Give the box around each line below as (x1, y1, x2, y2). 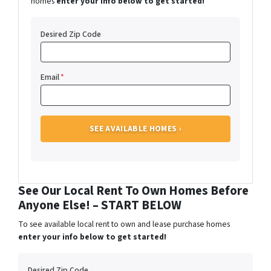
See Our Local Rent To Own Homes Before (18, 182, 249, 200)
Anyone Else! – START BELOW (18, 197, 181, 215)
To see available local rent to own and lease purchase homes (18, 218, 230, 230)
